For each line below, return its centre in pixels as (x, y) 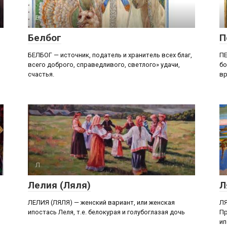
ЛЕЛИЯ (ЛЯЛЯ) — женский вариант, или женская (101, 202)
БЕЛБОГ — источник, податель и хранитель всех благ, (110, 55)
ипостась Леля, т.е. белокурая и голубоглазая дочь (106, 212)
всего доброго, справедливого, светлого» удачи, (104, 65)
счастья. (41, 74)
